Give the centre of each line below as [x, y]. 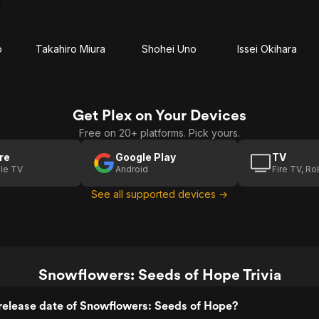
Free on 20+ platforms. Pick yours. [159, 133]
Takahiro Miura [70, 49]
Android [132, 169]
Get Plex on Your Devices [159, 115]
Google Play [146, 157]
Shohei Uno [169, 49]
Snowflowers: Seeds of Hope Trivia [159, 274]
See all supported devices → [159, 194]
